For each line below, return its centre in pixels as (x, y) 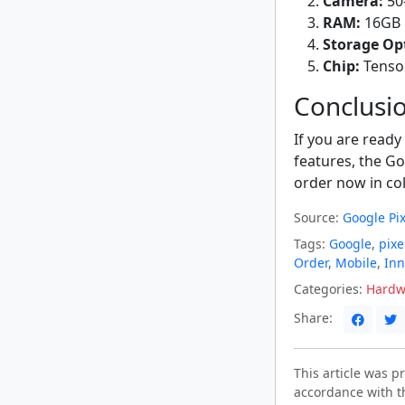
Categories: (328, 288)
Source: (316, 217)
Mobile (356, 262)
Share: (315, 317)
